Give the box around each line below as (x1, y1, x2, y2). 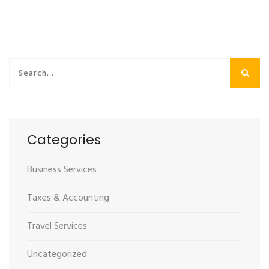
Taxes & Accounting (27, 190, 109, 207)
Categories (27, 130, 101, 150)
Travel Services (27, 219, 87, 235)
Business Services (27, 162, 97, 178)
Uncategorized (27, 247, 87, 263)
